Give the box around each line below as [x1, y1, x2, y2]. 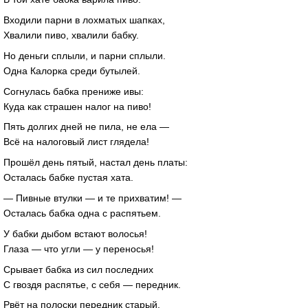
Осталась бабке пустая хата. [3, 172, 133, 184]
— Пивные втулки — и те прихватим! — [3, 192, 181, 204]
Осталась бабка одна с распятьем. [3, 208, 161, 219]
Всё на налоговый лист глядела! [3, 136, 149, 148]
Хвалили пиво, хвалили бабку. [3, 30, 139, 41]
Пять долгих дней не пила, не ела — [3, 121, 169, 133]
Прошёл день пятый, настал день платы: [3, 157, 188, 168]
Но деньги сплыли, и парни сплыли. [3, 49, 166, 61]
